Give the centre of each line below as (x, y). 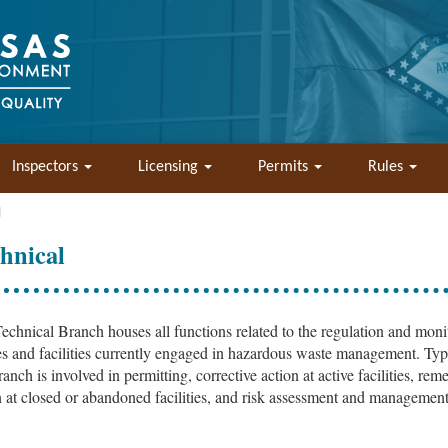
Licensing (170, 167)
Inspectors (47, 167)
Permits (285, 167)
